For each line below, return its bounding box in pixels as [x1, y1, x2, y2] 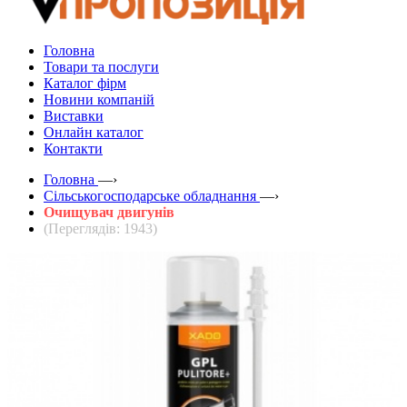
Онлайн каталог [44, 124, 144, 140]
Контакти [44, 140, 103, 156]
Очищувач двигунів [44, 203, 174, 220]
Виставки [44, 107, 104, 124]
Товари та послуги [44, 58, 159, 74]
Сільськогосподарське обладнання [44, 187, 256, 203]
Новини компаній [44, 91, 154, 107]
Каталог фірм [44, 74, 126, 91]
